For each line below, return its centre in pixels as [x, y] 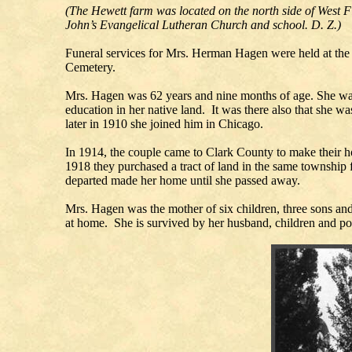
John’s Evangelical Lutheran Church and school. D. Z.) [203, 25]
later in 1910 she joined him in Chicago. [164, 124]
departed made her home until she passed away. [183, 181]
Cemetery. [90, 68]
